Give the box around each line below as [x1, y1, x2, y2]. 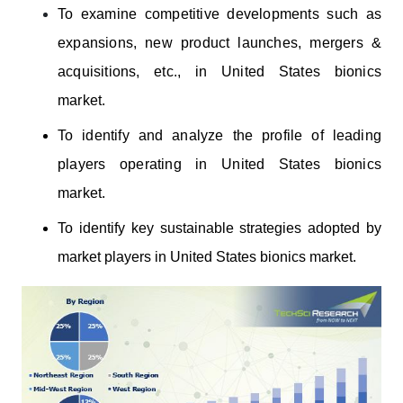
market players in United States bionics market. [58, 248, 356, 264]
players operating [58, 156, 196, 172]
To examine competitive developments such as [58, 6, 381, 22]
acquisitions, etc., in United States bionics [58, 64, 381, 80]
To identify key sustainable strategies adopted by [58, 219, 381, 236]
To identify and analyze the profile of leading [58, 127, 381, 143]
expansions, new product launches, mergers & [58, 35, 381, 51]
